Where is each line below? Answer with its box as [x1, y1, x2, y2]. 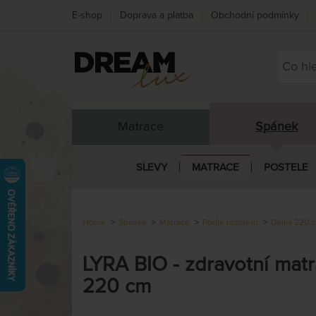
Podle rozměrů [202, 218, 258, 227]
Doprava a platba [120, 10, 193, 20]
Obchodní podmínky [211, 10, 299, 20]
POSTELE [263, 162, 308, 173]
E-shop [72, 10, 102, 20]
